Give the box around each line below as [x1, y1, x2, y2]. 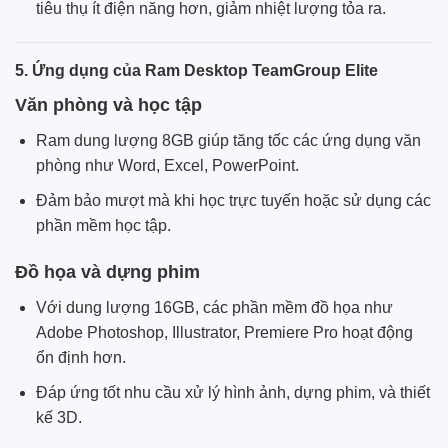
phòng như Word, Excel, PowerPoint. [35, 157, 299, 175]
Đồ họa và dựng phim [15, 262, 200, 283]
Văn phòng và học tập [15, 95, 202, 116]
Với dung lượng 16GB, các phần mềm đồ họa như [35, 299, 393, 317]
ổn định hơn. [35, 349, 126, 367]
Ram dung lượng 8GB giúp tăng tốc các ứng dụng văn [35, 132, 421, 150]
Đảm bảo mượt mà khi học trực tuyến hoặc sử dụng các [35, 191, 431, 209]
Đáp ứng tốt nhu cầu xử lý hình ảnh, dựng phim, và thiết [35, 384, 430, 402]
